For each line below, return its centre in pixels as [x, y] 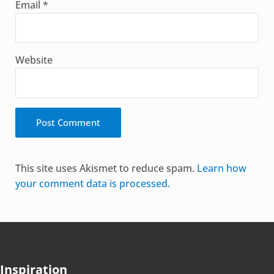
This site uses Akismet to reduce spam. [106, 168]
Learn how [221, 168]
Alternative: [41, 154]
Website [34, 60]
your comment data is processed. [92, 183]
